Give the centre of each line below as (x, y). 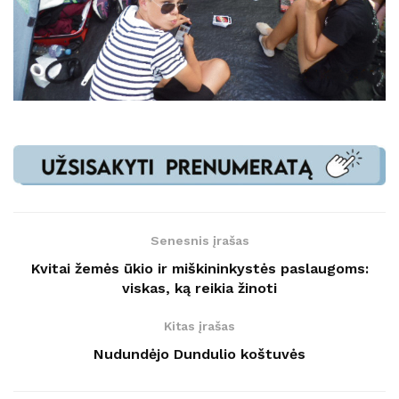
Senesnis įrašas (199, 240)
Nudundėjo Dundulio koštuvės (199, 354)
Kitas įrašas (199, 326)
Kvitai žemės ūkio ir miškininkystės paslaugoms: (199, 268)
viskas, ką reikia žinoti (199, 288)
